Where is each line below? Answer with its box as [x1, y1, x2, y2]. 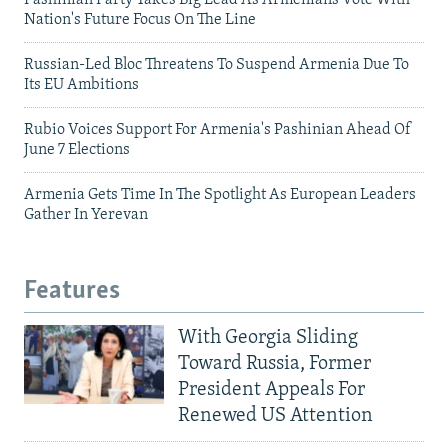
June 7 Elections [24, 141, 130, 158]
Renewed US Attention [178, 406, 373, 427]
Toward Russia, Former [178, 354, 371, 375]
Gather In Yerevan [24, 206, 148, 223]
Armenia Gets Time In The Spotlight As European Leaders [24, 186, 416, 203]
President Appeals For [178, 380, 365, 401]
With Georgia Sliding [178, 328, 358, 349]
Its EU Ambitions [24, 76, 139, 93]
